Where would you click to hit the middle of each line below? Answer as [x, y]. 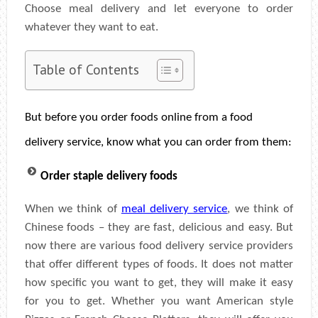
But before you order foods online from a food [138, 117]
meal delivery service [174, 209]
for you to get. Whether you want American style [159, 301]
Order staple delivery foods [109, 176]
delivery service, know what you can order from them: [158, 142]
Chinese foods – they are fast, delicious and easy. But [159, 227]
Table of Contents [86, 69]
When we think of [73, 209]
